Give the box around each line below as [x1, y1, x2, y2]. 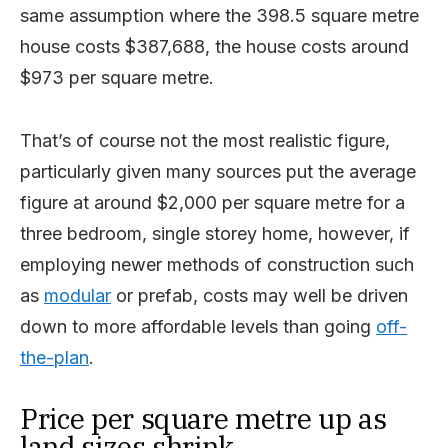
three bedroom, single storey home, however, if [20, 223, 410, 244]
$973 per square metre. [20, 67, 214, 88]
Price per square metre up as [20, 400, 387, 437]
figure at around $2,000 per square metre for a [20, 192, 405, 213]
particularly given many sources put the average [20, 161, 416, 182]
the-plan [20, 347, 89, 368]
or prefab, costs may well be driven [111, 285, 408, 306]
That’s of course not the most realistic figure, [20, 130, 390, 151]
